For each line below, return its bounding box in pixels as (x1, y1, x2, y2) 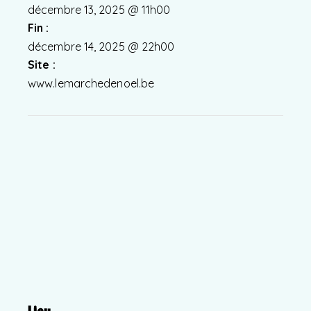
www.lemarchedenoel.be (28, 76, 155, 91)
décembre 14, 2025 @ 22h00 (28, 40, 175, 54)
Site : (28, 58, 56, 72)
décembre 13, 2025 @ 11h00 (28, 3, 171, 17)
